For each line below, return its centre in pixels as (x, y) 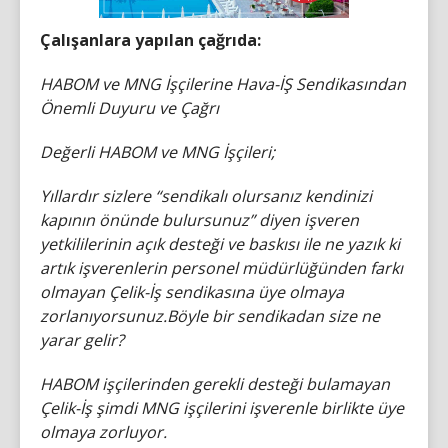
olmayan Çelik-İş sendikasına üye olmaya (192, 292)
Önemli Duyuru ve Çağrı (129, 108)
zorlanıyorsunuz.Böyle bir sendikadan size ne (210, 316)
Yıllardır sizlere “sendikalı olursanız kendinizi (206, 196)
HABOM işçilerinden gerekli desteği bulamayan (215, 384)
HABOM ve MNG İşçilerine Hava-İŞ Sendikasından (223, 84)
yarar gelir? (82, 340)
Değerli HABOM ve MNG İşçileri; (157, 152)
